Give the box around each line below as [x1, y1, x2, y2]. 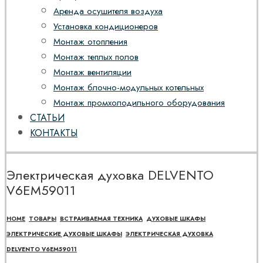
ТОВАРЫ [29, 214, 56, 223]
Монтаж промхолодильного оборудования [53, 96, 225, 110]
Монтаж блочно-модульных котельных [53, 81, 204, 95]
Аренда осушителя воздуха [53, 5, 163, 18]
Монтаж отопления [53, 35, 127, 49]
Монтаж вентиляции [53, 66, 131, 79]
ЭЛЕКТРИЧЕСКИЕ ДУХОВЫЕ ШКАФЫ [6, 229, 122, 238]
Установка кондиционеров [53, 20, 158, 33]
